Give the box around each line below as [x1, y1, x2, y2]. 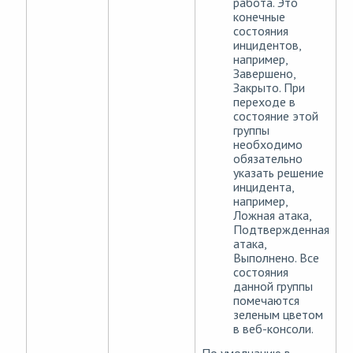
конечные [233, 9, 285, 25]
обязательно [233, 150, 303, 167]
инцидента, [233, 179, 294, 195]
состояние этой [233, 108, 318, 124]
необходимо [233, 136, 303, 153]
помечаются [233, 292, 299, 309]
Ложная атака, [233, 207, 311, 224]
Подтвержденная [233, 221, 329, 238]
